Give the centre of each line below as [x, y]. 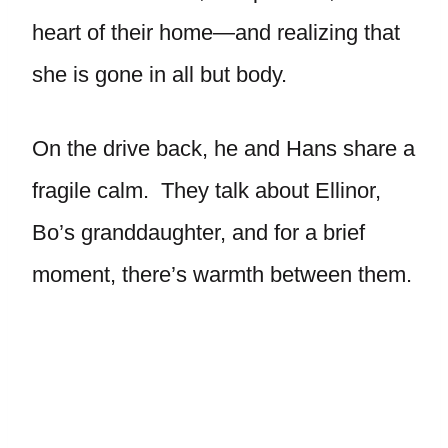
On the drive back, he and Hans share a [223, 148]
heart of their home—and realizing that [216, 32]
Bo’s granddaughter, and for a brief [198, 232]
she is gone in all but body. [159, 74]
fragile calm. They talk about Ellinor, [206, 190]
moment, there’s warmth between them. [222, 274]
